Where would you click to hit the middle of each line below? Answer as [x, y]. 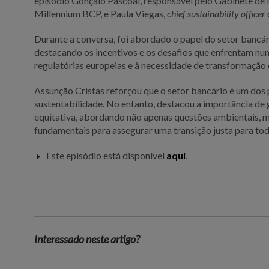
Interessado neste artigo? [87, 239]
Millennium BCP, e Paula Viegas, [101, 13]
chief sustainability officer [216, 13]
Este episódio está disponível [107, 155]
